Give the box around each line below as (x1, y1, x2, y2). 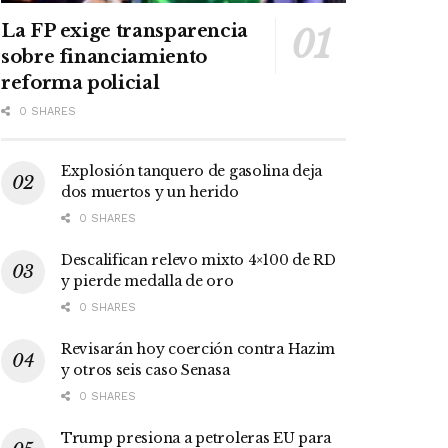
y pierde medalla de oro (61, 272, 234, 291)
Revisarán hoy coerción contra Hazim (61, 340, 336, 359)
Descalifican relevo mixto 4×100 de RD (61, 251, 336, 270)
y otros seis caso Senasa (61, 361, 230, 380)
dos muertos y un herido (61, 183, 239, 202)
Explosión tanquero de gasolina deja (61, 162, 323, 181)
